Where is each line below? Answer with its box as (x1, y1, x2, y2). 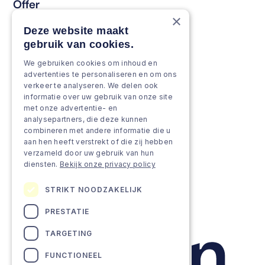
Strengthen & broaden (13, 44, 129, 59)
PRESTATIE (45, 206, 89, 216)
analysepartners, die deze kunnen (24, 115, 148, 124)
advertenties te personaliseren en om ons (24, 70, 177, 79)
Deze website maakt (24, 25, 129, 37)
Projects (13, 115, 58, 130)
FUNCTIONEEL (45, 250, 102, 260)
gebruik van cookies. (24, 38, 134, 50)
